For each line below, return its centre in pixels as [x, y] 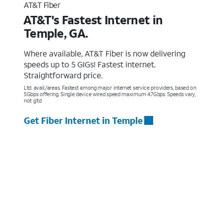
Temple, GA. [56, 33]
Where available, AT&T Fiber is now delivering [105, 53]
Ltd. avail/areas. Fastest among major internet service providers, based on [110, 87]
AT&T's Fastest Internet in [93, 20]
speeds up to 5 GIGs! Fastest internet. [90, 64]
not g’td [33, 100]
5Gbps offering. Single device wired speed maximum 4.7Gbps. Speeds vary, [110, 94]
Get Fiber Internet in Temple [83, 120]
